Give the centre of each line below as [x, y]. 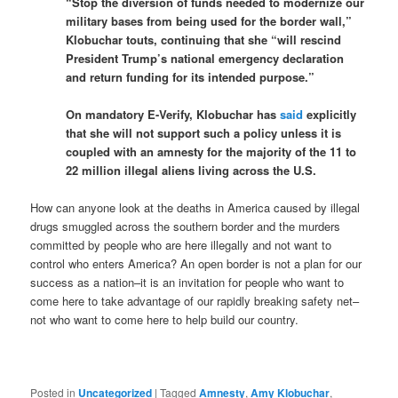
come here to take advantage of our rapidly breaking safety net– [195, 300]
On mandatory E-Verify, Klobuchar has [173, 114]
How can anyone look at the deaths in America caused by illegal [195, 207]
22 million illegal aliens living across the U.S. [191, 170]
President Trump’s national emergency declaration [205, 58]
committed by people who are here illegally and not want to [181, 244]
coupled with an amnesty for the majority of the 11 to [211, 151]
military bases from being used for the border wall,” [209, 20]
